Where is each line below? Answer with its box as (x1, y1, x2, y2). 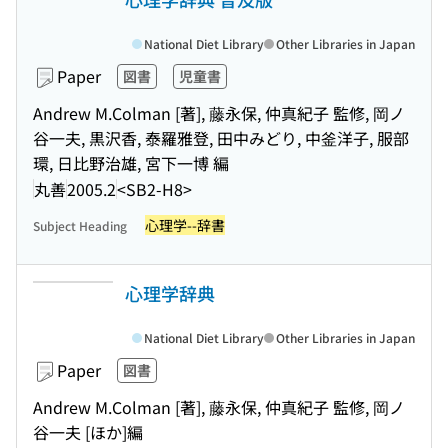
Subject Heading (33, 217, 127, 234)
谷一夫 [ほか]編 (33, 420, 143, 444)
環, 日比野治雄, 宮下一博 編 (33, 151, 229, 175)
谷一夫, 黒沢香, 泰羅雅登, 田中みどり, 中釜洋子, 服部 (33, 126, 409, 150)
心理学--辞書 (145, 215, 225, 235)
